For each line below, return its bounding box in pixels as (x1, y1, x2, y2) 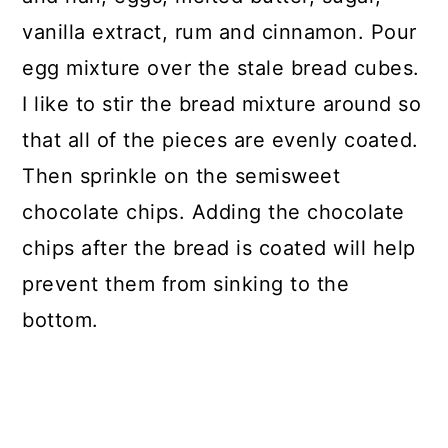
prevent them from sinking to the (22, 272, 350, 297)
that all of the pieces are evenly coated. (22, 128, 419, 153)
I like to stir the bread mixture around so (22, 92, 422, 117)
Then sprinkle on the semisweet (22, 164, 341, 189)
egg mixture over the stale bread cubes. (22, 56, 420, 81)
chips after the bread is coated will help (22, 236, 416, 261)
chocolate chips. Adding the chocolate (22, 200, 405, 225)
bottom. (22, 308, 99, 333)
